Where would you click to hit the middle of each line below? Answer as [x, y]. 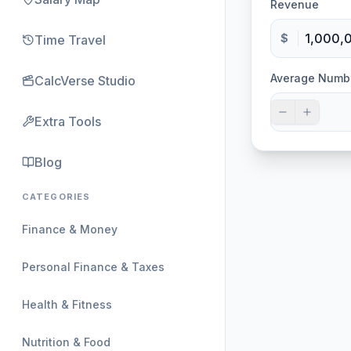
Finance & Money [70, 229]
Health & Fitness [67, 304]
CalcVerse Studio [85, 81]
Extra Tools [68, 121]
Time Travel [70, 40]
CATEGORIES [56, 197]
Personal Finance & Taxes [93, 267]
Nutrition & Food [66, 342]
